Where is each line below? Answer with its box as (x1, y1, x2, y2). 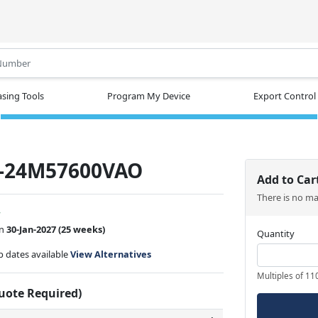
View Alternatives (70, 247, 152, 261)
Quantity (257, 226, 295, 240)
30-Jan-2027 (6, 222, 57, 236)
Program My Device (107, 89, 190, 102)
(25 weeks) (58, 222, 108, 236)
